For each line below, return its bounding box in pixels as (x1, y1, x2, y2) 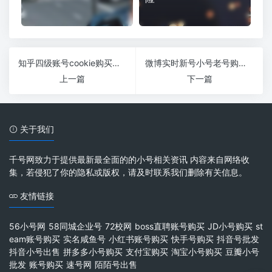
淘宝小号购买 (171, 246, 222, 257)
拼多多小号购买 (63, 246, 123, 257)
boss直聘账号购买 (135, 221, 205, 232)
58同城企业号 (49, 221, 102, 232)
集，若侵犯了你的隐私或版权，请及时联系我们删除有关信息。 (9, 167, 247, 178)
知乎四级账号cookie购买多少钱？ (112, 58, 120, 69)
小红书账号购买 (109, 234, 168, 245)
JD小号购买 (208, 221, 253, 232)
